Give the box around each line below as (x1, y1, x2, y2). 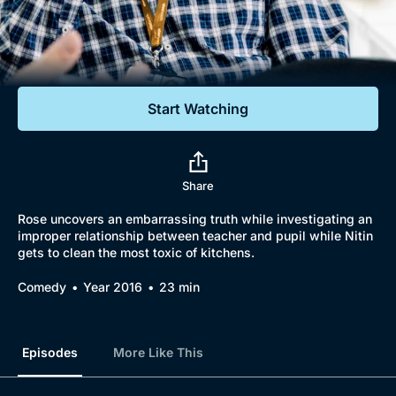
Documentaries (44, 26, 162, 44)
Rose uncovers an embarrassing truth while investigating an (18, 211, 372, 226)
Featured (22, 57, 91, 76)
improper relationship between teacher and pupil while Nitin (18, 228, 373, 243)
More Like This (113, 345, 203, 360)
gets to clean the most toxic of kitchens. (18, 245, 255, 260)
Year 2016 (83, 279, 142, 294)
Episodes (22, 345, 78, 360)
